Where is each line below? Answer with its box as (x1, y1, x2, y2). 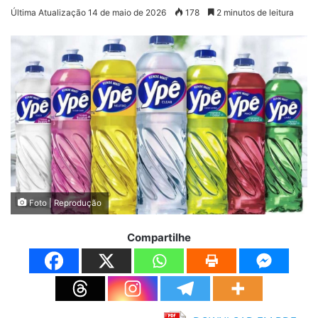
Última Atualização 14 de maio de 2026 (11, 7, 166, 18)
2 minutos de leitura (214, 7, 294, 18)
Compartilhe (127, 230, 191, 244)
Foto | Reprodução (27, 197, 102, 208)
